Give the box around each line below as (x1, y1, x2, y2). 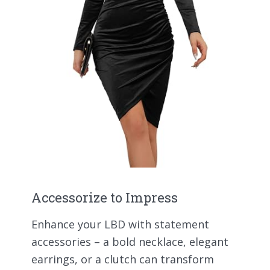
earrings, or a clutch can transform (31, 251, 214, 266)
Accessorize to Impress (31, 188, 178, 206)
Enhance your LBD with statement (31, 216, 209, 231)
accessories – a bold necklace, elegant (31, 234, 228, 249)
